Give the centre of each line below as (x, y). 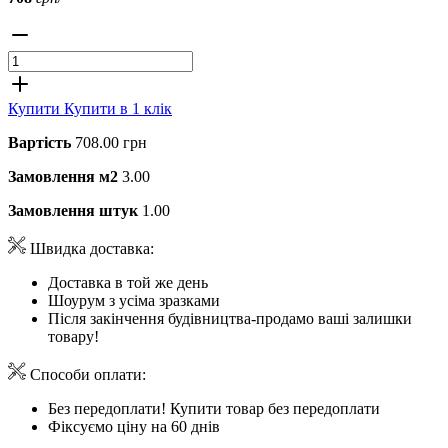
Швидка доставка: (90, 248)
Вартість (39, 142)
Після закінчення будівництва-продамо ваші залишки (230, 318)
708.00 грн (111, 142)
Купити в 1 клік (118, 108)
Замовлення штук (73, 210)
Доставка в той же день (128, 282)
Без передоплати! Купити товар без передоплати (214, 408)
